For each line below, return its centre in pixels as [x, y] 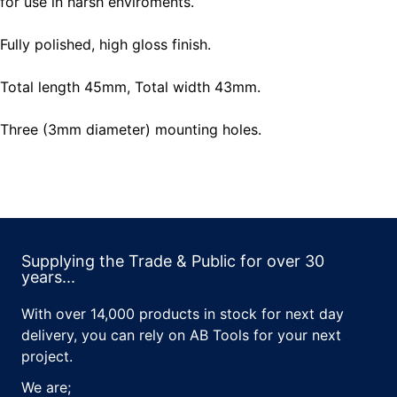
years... [48, 277]
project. [47, 356]
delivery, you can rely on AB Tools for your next [181, 335]
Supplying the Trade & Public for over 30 [173, 261]
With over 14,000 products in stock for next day [183, 314]
